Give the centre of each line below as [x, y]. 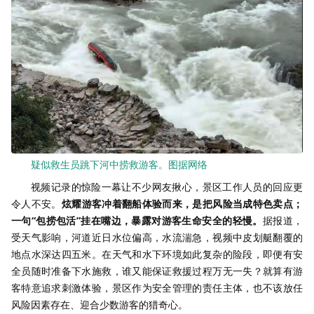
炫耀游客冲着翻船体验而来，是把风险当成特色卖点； [182, 204]
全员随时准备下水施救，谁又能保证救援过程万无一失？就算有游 [157, 271]
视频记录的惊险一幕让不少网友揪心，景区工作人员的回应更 [167, 187]
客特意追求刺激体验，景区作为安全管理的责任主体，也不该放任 [157, 288]
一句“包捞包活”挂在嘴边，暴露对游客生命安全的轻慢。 [137, 221]
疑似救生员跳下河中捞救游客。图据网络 [119, 165]
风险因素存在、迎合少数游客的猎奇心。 [100, 305]
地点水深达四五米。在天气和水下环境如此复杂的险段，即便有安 [157, 254]
